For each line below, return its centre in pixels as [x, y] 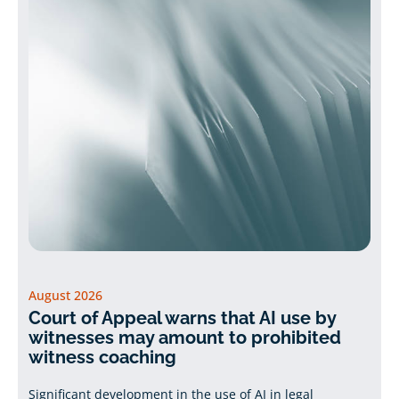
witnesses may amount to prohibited [184, 337]
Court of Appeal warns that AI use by [182, 318]
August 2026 [65, 295]
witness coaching [102, 357]
